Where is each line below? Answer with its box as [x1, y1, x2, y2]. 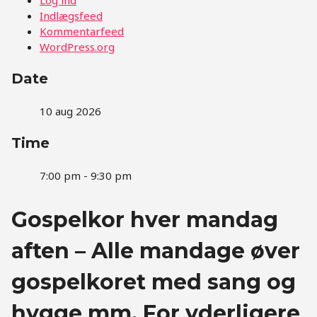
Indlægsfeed [40, 8, 103, 23]
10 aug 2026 [40, 103, 102, 118]
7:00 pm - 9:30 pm [40, 168, 132, 183]
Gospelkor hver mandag [11, 206, 279, 233]
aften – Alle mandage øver [11, 237, 301, 264]
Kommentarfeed [40, 23, 125, 38]
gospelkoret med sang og [11, 268, 296, 295]
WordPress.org [40, 39, 115, 54]
